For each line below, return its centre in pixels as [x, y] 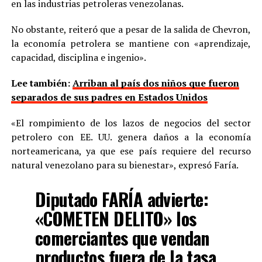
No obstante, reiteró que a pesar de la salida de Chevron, [131, 29]
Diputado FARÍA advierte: [122, 199]
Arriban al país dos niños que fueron [156, 83]
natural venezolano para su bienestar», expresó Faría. [125, 165]
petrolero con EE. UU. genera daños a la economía [131, 137]
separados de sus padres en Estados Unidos [109, 97]
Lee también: [42, 83]
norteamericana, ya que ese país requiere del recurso [131, 151]
